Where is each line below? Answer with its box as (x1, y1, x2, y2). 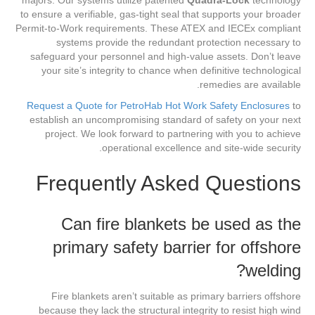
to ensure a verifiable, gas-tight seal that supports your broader (20, 8, 301, 20)
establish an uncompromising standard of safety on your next (30, 114, 301, 126)
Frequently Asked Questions (36, 172, 301, 195)
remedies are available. (200, 79, 301, 91)
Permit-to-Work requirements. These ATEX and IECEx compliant (15, 22, 301, 34)
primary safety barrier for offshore (53, 238, 301, 257)
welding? (245, 261, 301, 281)
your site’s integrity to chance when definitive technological (41, 65, 301, 77)
